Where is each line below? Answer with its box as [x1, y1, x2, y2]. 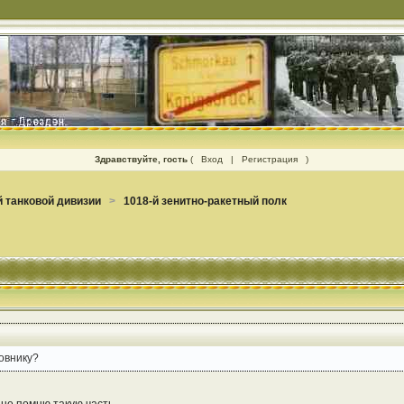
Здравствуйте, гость [95, 154, 188, 164]
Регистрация [242, 154, 298, 164]
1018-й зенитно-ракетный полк [123, 195, 287, 208]
